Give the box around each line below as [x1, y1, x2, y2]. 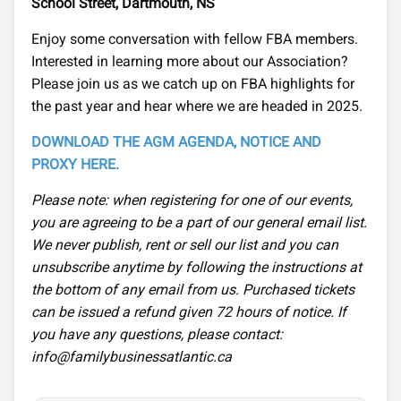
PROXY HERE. [30, 155, 119, 173]
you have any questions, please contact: [30, 325, 283, 343]
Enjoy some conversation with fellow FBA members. [30, 30, 358, 47]
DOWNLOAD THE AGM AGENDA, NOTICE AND [30, 132, 321, 150]
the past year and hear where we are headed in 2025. [30, 97, 363, 115]
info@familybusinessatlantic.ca [30, 347, 232, 365]
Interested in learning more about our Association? [30, 52, 348, 70]
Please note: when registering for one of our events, [30, 191, 353, 209]
